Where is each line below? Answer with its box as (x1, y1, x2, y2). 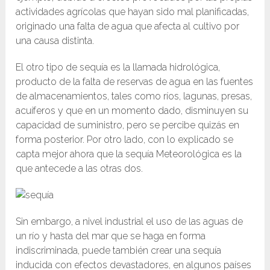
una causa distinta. (16, 35, 95, 47)
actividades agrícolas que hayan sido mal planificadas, (16, 6, 250, 18)
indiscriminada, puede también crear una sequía (16, 245, 222, 257)
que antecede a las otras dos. (16, 163, 143, 175)
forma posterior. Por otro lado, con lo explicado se (16, 134, 234, 146)
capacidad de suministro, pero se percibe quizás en (16, 119, 240, 131)
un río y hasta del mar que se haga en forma (16, 230, 206, 242)
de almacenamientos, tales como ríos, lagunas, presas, (16, 90, 253, 102)
